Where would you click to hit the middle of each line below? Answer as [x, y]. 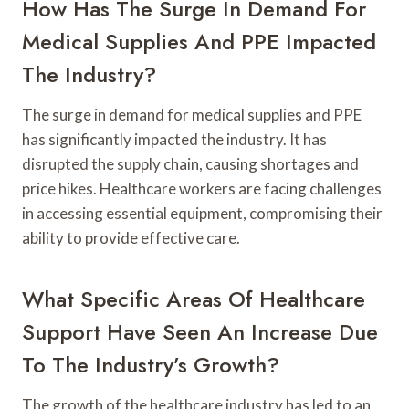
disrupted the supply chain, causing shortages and [190, 163]
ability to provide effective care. [131, 237]
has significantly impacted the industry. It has [174, 139]
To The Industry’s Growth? [151, 364]
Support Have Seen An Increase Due [200, 331]
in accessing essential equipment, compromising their [202, 213]
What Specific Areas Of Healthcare [194, 299]
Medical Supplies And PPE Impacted [199, 41]
